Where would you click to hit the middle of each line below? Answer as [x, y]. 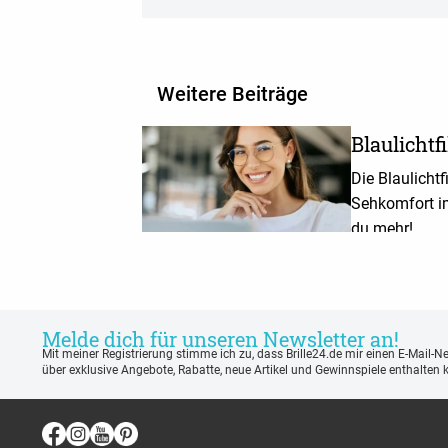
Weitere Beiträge [232, 94]
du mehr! [381, 228]
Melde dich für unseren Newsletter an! [220, 338]
